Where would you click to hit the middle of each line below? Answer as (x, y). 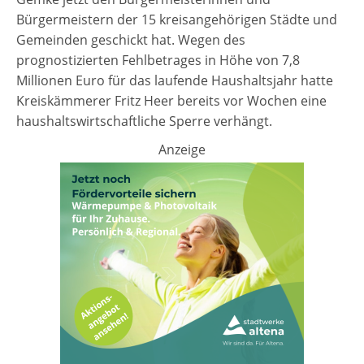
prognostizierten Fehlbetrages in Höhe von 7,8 (158, 61)
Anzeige (182, 150)
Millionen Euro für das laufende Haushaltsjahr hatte (175, 81)
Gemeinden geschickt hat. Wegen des (131, 40)
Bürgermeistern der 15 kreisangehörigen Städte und (177, 20)
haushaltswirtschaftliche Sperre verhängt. (144, 121)
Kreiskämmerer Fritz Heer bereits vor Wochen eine (171, 101)
